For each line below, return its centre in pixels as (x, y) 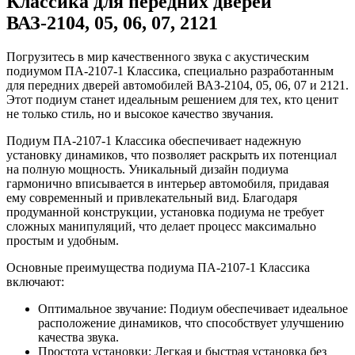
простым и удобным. (63, 240)
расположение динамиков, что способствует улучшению (191, 323)
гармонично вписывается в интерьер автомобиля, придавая (168, 183)
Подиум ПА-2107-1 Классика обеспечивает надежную (154, 140)
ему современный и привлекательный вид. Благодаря (152, 197)
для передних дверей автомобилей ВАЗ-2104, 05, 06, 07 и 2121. (177, 85)
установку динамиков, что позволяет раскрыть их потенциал (172, 155)
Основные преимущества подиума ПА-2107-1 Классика (158, 267)
